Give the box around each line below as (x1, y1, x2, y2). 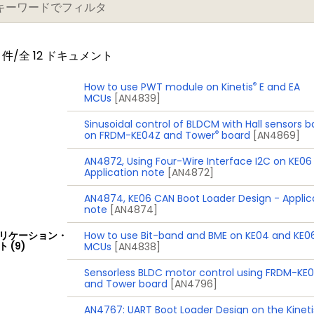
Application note (84, 165, 165, 179)
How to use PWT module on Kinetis (84, 80, 254, 94)
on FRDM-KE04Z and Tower (84, 128, 216, 142)
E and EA (257, 80, 301, 94)
